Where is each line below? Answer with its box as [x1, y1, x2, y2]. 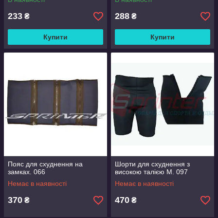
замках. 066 [8, 168, 45, 176]
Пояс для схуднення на [8, 160, 83, 168]
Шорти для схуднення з [115, 160, 190, 168]
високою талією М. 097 [115, 168, 188, 176]
